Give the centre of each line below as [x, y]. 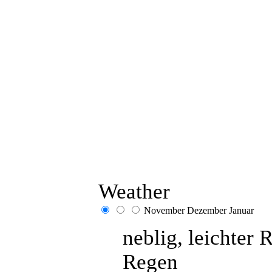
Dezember [207, 210]
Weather [134, 192]
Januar [241, 210]
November [164, 210]
